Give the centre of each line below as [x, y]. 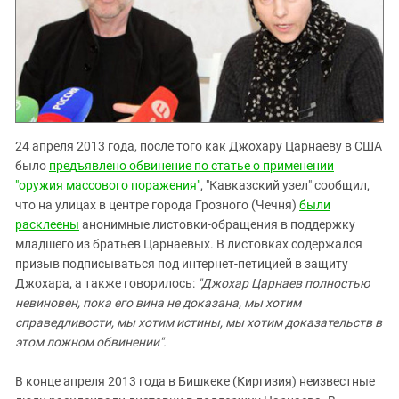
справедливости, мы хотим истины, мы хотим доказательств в [199, 322]
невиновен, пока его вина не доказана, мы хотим [158, 302]
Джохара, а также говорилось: [106, 283]
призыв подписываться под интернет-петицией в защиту [182, 263]
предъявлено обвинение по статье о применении [191, 165]
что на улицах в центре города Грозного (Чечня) [157, 204]
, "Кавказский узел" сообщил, [285, 185]
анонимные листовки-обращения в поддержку [217, 224]
